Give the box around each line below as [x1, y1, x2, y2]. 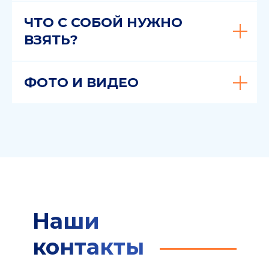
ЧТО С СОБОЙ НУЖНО [24, 14, 183, 31]
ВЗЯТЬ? [24, 32, 78, 49]
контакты [32, 234, 144, 261]
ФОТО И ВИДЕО [24, 74, 139, 91]
